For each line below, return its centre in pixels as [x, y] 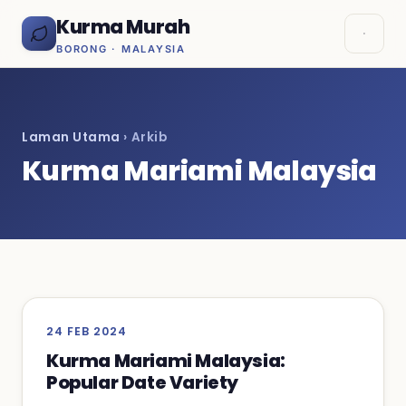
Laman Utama [71, 137]
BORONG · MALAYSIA [121, 48]
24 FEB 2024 [87, 331]
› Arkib [144, 137]
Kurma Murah [123, 26]
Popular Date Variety [143, 382]
